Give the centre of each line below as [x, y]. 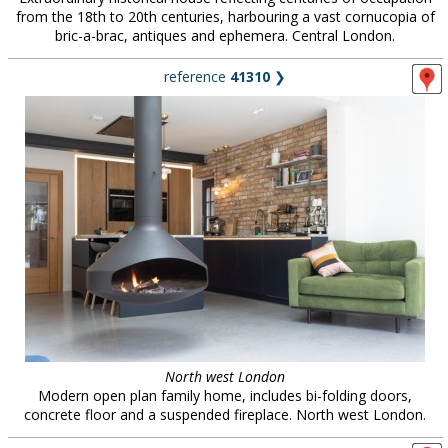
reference [197, 76]
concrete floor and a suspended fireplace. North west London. [225, 414]
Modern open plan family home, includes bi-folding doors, [225, 395]
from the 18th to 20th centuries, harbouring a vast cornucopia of [225, 16]
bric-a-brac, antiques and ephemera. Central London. [225, 35]
